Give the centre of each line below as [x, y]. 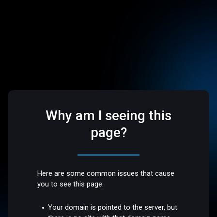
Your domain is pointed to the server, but [113, 207]
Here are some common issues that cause [106, 174]
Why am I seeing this [108, 116]
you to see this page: [71, 184]
